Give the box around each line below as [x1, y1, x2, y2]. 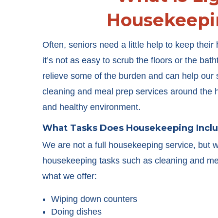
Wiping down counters [51, 194, 137, 204]
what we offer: [42, 171, 97, 181]
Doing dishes [51, 207, 102, 217]
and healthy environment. [42, 102, 141, 112]
